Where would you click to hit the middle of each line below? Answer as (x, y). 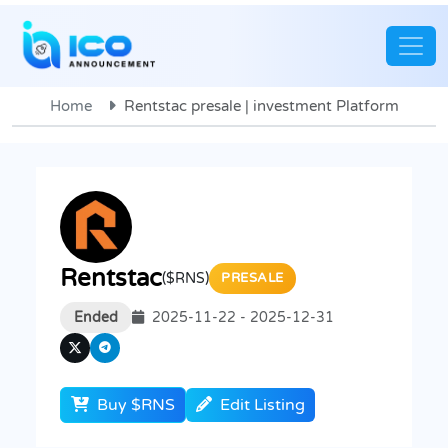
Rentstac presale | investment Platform (261, 105)
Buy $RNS (134, 404)
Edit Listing (262, 404)
